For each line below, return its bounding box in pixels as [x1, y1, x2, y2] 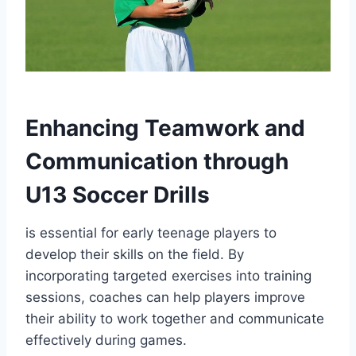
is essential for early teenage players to [25, 224, 277, 241]
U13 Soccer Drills [25, 180, 210, 208]
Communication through [25, 147, 288, 175]
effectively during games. [25, 331, 187, 348]
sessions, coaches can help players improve [25, 288, 305, 305]
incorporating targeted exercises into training [25, 267, 311, 284]
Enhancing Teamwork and [25, 114, 305, 141]
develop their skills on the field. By [25, 246, 244, 262]
